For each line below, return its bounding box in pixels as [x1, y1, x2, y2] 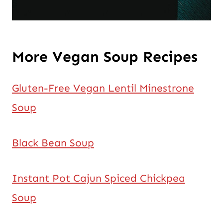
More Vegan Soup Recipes [12, 47, 198, 66]
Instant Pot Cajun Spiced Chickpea [12, 171, 185, 185]
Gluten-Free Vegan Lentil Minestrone [12, 81, 194, 95]
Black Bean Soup [12, 136, 94, 149]
